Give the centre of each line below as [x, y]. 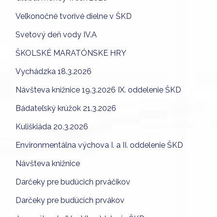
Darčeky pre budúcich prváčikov [73, 182]
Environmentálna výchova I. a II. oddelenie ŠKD [99, 145]
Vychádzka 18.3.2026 [54, 71]
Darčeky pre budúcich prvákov [70, 200]
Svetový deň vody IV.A [56, 34]
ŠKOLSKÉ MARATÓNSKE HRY [71, 53]
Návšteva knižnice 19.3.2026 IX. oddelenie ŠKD [98, 90]
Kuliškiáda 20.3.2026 [52, 126]
